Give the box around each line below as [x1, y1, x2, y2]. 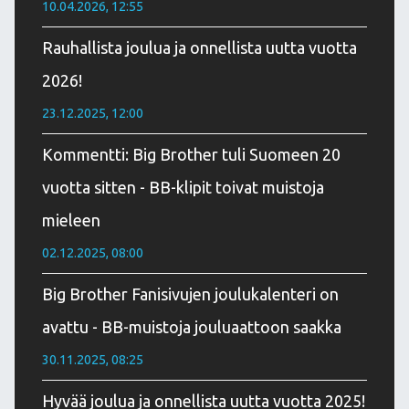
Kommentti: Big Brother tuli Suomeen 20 [42, 144, 341, 163]
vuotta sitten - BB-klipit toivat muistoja [42, 177, 324, 196]
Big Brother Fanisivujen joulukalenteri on [42, 284, 339, 303]
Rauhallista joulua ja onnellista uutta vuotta [42, 37, 357, 57]
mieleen [42, 210, 100, 229]
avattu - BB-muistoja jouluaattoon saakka [42, 317, 341, 336]
